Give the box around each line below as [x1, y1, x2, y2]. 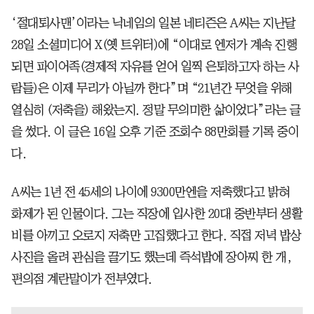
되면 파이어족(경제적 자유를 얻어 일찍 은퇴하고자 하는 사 [11, 60, 299, 73]
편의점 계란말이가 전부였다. [11, 272, 152, 285]
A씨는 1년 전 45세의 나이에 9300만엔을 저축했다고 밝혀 [11, 185, 289, 198]
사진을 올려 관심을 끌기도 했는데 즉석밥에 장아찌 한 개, [11, 250, 292, 264]
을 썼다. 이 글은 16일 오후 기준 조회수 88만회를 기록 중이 [11, 125, 299, 138]
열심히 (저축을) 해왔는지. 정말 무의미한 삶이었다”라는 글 [11, 103, 301, 116]
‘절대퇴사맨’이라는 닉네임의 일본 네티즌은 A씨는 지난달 [11, 16, 296, 29]
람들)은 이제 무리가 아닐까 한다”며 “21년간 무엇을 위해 [11, 81, 292, 95]
